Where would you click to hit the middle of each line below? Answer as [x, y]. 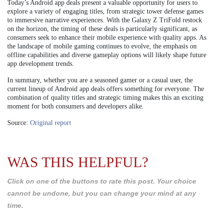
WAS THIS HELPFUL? [78, 162]
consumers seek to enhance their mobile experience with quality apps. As [107, 38]
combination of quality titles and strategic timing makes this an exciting [105, 98]
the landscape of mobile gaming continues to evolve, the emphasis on [102, 46]
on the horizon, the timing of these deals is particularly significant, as [102, 29]
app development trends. [41, 64]
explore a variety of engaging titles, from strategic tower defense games [105, 12]
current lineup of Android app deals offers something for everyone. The [106, 89]
